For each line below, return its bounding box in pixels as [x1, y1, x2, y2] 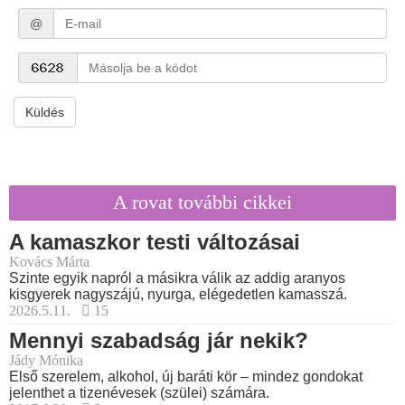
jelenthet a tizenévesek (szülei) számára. [9, 385, 269, 401]
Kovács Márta [9, 254, 89, 270]
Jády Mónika [9, 353, 83, 369]
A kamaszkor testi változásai [9, 230, 300, 255]
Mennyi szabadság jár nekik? [9, 328, 308, 353]
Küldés [25, 105, 64, 119]
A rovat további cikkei [113, 190, 292, 213]
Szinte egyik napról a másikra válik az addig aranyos [9, 270, 345, 287]
